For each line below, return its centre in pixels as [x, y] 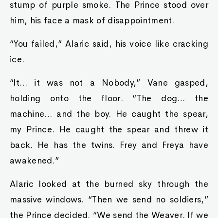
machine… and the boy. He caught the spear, [109, 114]
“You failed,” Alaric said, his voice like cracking [109, 44]
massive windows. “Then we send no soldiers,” [109, 200]
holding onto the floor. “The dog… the [109, 98]
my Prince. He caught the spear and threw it [109, 129]
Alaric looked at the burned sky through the [109, 184]
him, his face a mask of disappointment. [92, 20]
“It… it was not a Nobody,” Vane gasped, [109, 83]
